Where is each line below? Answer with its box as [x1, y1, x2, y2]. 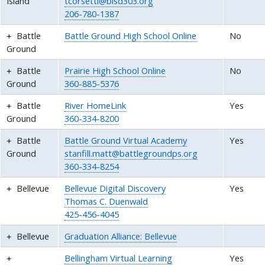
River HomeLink [64, 99, 127, 111]
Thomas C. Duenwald [64, 195, 148, 207]
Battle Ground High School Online [64, 29, 197, 41]
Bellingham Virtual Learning [64, 251, 173, 264]
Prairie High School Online [64, 64, 166, 76]
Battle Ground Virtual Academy [64, 134, 188, 146]
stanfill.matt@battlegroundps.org [64, 147, 198, 159]
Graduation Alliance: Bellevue [64, 230, 177, 242]
